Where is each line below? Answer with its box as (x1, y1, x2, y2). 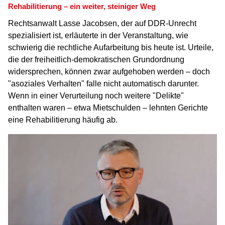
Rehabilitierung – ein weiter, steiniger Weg (8, 2, 156, 11)
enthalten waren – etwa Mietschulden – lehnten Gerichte (8, 103, 208, 112)
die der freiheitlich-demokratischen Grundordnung (8, 55, 184, 64)
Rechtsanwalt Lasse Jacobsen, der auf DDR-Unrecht (8, 19, 196, 28)
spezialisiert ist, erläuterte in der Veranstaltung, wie (8, 31, 188, 40)
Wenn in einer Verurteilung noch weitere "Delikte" (8, 91, 184, 100)
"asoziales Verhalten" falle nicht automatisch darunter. (8, 79, 199, 88)
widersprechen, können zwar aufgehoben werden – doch (8, 67, 210, 76)
